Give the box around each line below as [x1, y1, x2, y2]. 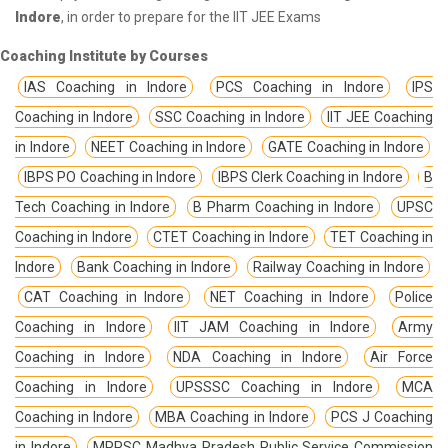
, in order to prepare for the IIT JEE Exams [61, 9, 321, 26]
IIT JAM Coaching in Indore [173, 319, 370, 336]
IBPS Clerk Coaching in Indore [217, 169, 403, 186]
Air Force [369, 349, 433, 366]
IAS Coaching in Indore [24, 79, 188, 96]
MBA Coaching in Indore [155, 409, 309, 426]
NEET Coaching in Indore [91, 139, 247, 156]
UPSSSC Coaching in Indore [176, 379, 373, 396]
